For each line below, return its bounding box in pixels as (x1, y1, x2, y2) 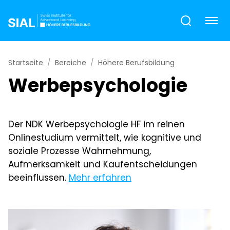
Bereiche (55, 57, 86, 68)
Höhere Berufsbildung (98, 57, 175, 68)
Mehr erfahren (69, 171, 131, 184)
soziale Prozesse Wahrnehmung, (8, 145, 151, 157)
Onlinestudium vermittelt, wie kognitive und (8, 131, 201, 144)
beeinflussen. (8, 171, 69, 184)
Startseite (8, 57, 43, 68)
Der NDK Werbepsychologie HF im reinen (8, 118, 185, 130)
